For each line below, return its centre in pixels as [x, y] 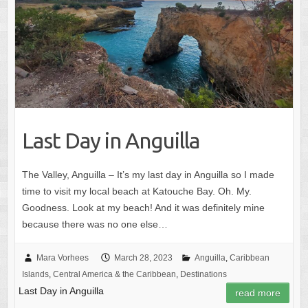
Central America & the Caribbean [114, 274]
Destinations [203, 274]
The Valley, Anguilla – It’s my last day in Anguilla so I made [148, 174]
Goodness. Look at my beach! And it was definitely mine [143, 207]
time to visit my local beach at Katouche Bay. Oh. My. [136, 191]
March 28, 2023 [143, 257]
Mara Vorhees [62, 257]
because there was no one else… [95, 224]
